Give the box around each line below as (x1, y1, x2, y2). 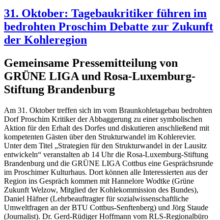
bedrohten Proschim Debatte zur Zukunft (4, 20, 213, 33)
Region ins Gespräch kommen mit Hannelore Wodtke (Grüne (4, 177, 194, 186)
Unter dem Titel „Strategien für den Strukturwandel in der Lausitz (4, 141, 207, 150)
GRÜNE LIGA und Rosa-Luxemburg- (4, 70, 195, 83)
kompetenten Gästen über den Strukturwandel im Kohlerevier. (4, 133, 196, 141)
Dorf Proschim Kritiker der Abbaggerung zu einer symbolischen (4, 115, 202, 124)
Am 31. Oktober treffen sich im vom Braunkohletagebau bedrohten (4, 106, 212, 115)
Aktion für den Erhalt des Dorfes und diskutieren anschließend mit (4, 124, 209, 133)
